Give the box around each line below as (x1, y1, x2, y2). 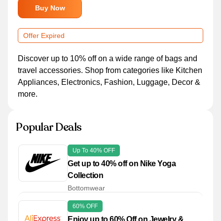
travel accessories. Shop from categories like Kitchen (18, 66, 202, 74)
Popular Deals (16, 120, 82, 135)
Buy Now (35, 4, 65, 12)
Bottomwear (68, 184, 105, 192)
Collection (68, 171, 103, 180)
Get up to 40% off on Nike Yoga (68, 159, 176, 168)
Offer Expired (23, 32, 65, 39)
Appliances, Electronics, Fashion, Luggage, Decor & (18, 78, 200, 86)
